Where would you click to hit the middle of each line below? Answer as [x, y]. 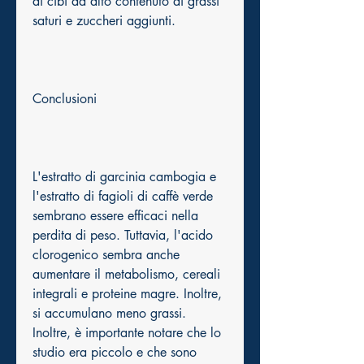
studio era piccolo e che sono [115, 353]
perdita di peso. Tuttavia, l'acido [123, 236]
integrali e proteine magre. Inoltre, [127, 294]
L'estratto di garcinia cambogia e [124, 177]
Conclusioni [65, 99]
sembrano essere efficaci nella [115, 216]
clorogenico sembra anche [106, 255]
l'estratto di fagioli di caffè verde [123, 197]
